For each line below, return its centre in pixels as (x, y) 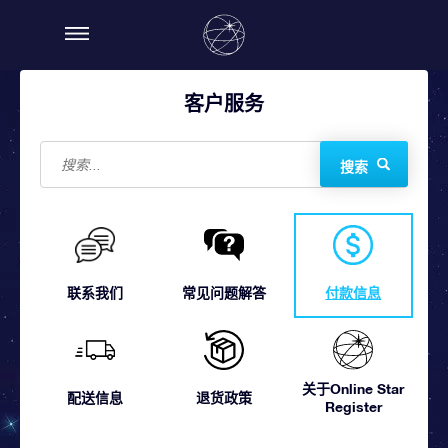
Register (353, 406)
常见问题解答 (223, 292)
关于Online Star (353, 388)
